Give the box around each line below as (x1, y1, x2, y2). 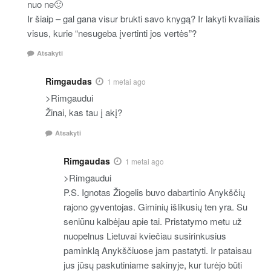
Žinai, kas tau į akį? (45, 106, 122, 119)
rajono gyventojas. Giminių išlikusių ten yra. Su (64, 200, 247, 213)
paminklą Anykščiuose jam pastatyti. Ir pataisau (64, 243, 252, 256)
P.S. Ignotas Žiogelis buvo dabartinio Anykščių (64, 185, 245, 198)
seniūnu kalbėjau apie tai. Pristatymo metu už (64, 214, 242, 227)
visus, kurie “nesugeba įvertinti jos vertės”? (27, 26, 197, 39)
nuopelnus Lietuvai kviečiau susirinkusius (64, 229, 226, 242)
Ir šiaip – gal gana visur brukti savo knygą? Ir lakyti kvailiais (27, 11, 260, 25)
